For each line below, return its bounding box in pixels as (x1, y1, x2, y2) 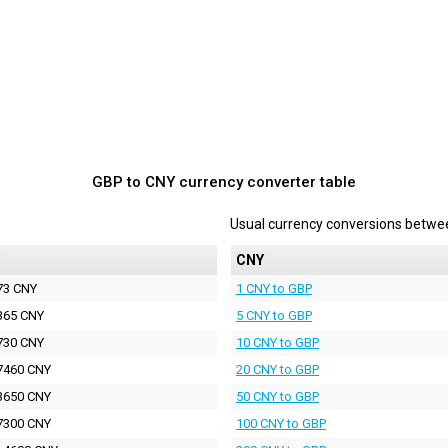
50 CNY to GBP (236, 388, 319, 404)
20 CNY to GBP (236, 361, 319, 377)
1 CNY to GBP (236, 280, 312, 296)
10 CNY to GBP (236, 334, 319, 350)
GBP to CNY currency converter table (92, 172, 356, 191)
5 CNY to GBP (236, 307, 312, 323)
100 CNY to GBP (236, 415, 326, 431)
